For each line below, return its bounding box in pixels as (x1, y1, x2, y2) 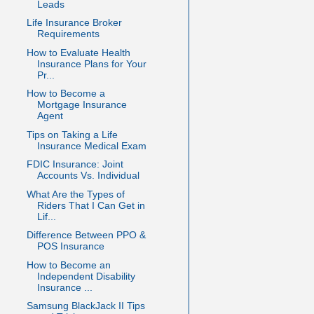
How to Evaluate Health (26, 46, 130, 58)
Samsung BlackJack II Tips (26, 300, 145, 312)
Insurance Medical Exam (36, 139, 146, 151)
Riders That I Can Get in (36, 199, 145, 211)
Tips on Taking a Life (26, 128, 118, 140)
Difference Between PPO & (26, 229, 146, 241)
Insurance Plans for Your (36, 57, 146, 69)
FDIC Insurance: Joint (26, 158, 123, 170)
